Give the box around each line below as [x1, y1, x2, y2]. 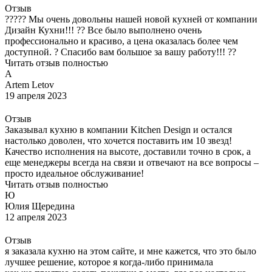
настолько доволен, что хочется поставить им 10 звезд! [5, 135, 232, 146]
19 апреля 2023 [5, 90, 67, 101]
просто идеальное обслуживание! [5, 168, 144, 178]
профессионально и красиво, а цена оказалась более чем [5, 35, 238, 46]
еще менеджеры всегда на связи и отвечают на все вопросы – [5, 157, 259, 168]
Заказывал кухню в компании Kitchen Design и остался [5, 124, 232, 135]
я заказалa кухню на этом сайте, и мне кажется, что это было [5, 245, 256, 256]
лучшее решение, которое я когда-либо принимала [5, 256, 213, 267]
